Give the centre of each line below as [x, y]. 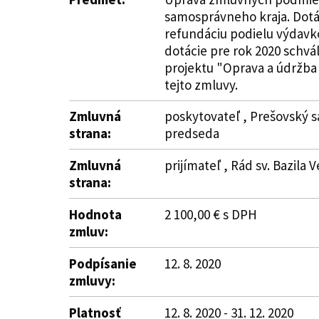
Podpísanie [103, 263]
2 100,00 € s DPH [211, 214]
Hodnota [95, 214]
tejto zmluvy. [201, 85]
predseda [192, 133]
